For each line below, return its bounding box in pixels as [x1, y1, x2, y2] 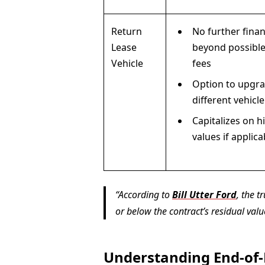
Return [111, 25, 143, 38]
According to [118, 188, 173, 201]
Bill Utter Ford [172, 188, 237, 201]
